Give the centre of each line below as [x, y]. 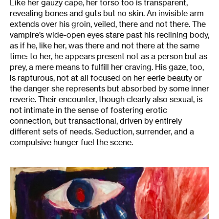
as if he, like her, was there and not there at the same [105, 46]
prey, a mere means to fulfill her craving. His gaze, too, [107, 67]
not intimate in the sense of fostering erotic [88, 110]
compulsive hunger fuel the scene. [71, 142]
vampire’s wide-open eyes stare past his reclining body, [109, 35]
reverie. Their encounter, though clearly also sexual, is [106, 99]
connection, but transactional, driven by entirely [96, 121]
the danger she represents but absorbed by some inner [109, 89]
